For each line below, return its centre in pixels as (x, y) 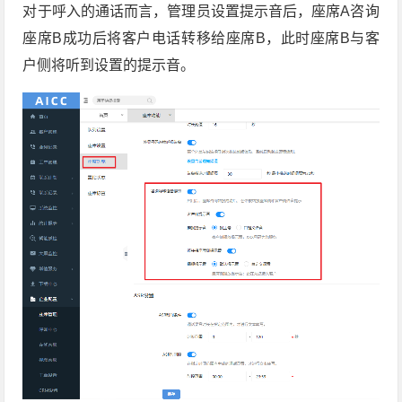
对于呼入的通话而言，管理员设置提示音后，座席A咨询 (201, 11)
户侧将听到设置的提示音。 (109, 65)
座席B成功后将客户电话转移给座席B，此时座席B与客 (201, 38)
